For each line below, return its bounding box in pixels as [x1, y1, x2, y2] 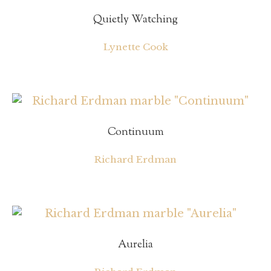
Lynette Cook [103, 41, 168, 53]
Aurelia [118, 237, 153, 253]
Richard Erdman [94, 153, 177, 165]
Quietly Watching [93, 12, 178, 28]
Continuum [107, 124, 164, 140]
